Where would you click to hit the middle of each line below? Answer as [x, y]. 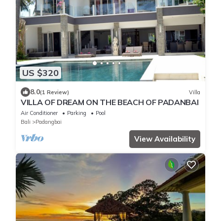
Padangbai [49, 122]
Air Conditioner [39, 113]
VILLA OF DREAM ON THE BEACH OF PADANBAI [110, 102]
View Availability [165, 139]
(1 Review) [55, 92]
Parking [77, 113]
